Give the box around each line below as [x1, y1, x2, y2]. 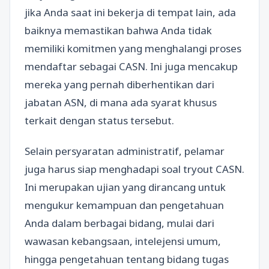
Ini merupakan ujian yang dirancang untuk [25, 180, 226, 194]
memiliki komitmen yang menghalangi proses [25, 41, 241, 55]
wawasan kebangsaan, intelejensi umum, [25, 234, 221, 248]
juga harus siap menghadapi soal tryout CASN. [25, 162, 244, 176]
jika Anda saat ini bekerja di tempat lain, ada [25, 5, 236, 19]
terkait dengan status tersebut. [25, 113, 174, 127]
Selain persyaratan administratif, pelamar [25, 144, 225, 158]
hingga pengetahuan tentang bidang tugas [25, 252, 229, 266]
